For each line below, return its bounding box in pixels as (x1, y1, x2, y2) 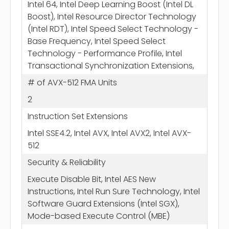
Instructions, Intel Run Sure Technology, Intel (27, 185, 200, 197)
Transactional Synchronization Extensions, (27, 59, 194, 72)
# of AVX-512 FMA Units (27, 76, 117, 88)
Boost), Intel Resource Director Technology (27, 10, 196, 22)
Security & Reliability (27, 156, 106, 168)
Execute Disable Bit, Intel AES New (27, 173, 156, 185)
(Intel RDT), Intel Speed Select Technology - (27, 22, 198, 35)
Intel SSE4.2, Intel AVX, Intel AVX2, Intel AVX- (27, 127, 191, 139)
